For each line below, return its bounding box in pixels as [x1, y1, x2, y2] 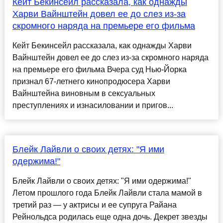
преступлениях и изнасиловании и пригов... [12, 101, 173, 110]
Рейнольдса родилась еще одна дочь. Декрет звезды [12, 213, 208, 222]
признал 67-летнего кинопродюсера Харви [12, 77, 170, 86]
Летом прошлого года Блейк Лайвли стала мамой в [12, 189, 202, 198]
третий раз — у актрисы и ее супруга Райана [12, 201, 177, 210]
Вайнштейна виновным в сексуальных [12, 89, 155, 98]
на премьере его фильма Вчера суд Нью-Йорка [12, 65, 187, 74]
